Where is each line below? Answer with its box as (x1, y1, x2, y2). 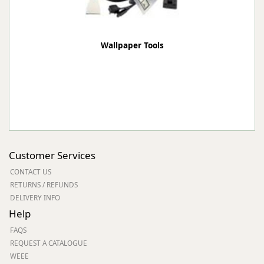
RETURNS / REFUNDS (10, 180, 78, 189)
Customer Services (9, 148, 95, 162)
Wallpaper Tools (100, 40, 164, 51)
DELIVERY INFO (10, 193, 60, 202)
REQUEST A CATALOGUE (10, 238, 87, 247)
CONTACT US (10, 167, 51, 176)
